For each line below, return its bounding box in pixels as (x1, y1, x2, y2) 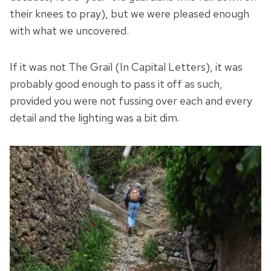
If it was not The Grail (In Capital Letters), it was (10, 60, 243, 74)
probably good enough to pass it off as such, (10, 77, 223, 91)
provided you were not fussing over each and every (10, 94, 252, 108)
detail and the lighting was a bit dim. (10, 111, 184, 125)
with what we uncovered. (10, 24, 129, 38)
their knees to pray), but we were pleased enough (10, 7, 249, 21)
